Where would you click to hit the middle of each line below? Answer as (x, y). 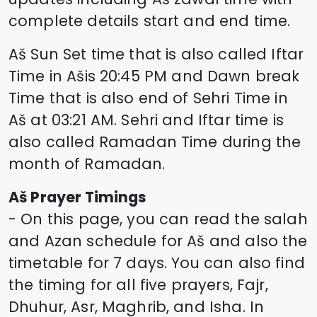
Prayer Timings (87, 197)
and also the (256, 241)
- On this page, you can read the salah (158, 219)
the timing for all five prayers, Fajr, (138, 284)
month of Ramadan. (87, 163)
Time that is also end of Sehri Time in (148, 98)
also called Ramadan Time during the (155, 142)
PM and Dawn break (222, 76)
